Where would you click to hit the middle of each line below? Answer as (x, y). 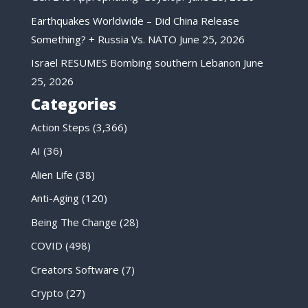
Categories (73, 103)
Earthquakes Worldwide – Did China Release (135, 20)
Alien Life (52, 174)
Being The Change (74, 222)
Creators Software (75, 269)
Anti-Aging (55, 198)
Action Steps (60, 127)
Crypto (47, 293)
